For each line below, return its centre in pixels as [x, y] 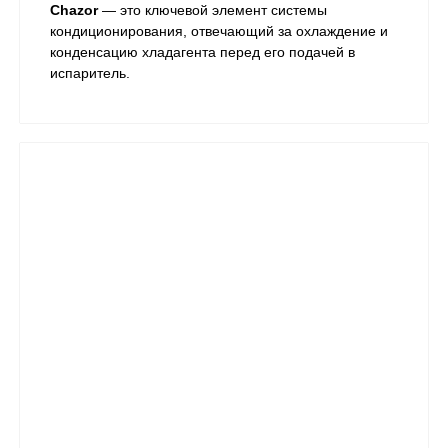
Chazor [74, 10]
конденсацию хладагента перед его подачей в [202, 52]
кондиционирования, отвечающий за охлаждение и [219, 31]
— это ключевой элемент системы [212, 10]
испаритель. [90, 73]
